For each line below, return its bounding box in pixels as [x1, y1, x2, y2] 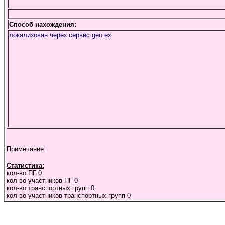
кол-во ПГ [7, 169, 38, 177]
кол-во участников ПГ [7, 177, 74, 184]
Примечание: [7, 145, 46, 153]
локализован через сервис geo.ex [9, 31, 111, 39]
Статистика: [7, 162, 44, 169]
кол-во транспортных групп [7, 184, 91, 192]
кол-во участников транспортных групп [7, 192, 127, 199]
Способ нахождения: [9, 21, 76, 28]
